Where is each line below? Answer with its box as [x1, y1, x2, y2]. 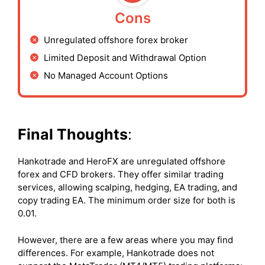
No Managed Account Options [44, 69, 168, 81]
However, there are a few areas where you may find [18, 234, 233, 245]
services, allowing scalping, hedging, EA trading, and [18, 182, 237, 193]
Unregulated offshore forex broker [44, 34, 188, 46]
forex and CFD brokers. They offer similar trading [18, 169, 224, 180]
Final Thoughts [18, 125, 128, 144]
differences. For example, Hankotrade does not [18, 247, 214, 258]
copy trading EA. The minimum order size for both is [18, 195, 235, 206]
